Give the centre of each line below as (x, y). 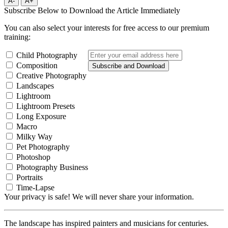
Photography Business (52, 167)
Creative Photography (51, 75)
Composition (37, 65)
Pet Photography (43, 147)
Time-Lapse (35, 187)
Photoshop (33, 157)
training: (17, 37)
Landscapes (35, 85)
